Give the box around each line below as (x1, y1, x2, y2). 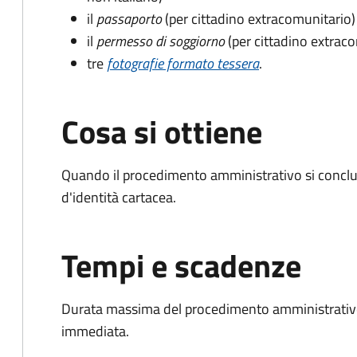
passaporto (96, 8, 162, 29)
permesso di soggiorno (96, 30, 225, 52)
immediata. (61, 320, 129, 342)
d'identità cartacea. (61, 186, 176, 208)
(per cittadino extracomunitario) (165, 8, 355, 29)
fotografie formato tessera (107, 53, 259, 74)
